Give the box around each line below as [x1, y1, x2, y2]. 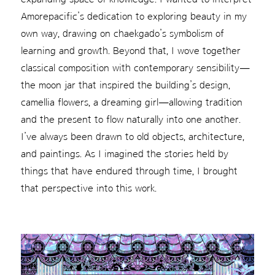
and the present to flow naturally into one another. [20, 114, 241, 125]
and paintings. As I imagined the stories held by [20, 149, 228, 160]
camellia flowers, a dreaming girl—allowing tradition [20, 97, 242, 108]
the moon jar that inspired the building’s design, [20, 80, 230, 91]
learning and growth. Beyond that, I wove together [20, 45, 241, 56]
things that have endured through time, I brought [20, 166, 238, 177]
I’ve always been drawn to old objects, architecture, [20, 131, 244, 142]
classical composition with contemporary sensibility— [20, 63, 250, 74]
